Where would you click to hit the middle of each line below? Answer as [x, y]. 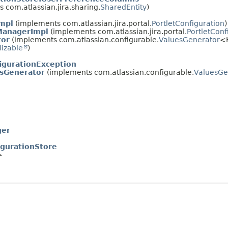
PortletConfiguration [188, 23]
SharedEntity [123, 7]
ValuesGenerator [189, 39]
